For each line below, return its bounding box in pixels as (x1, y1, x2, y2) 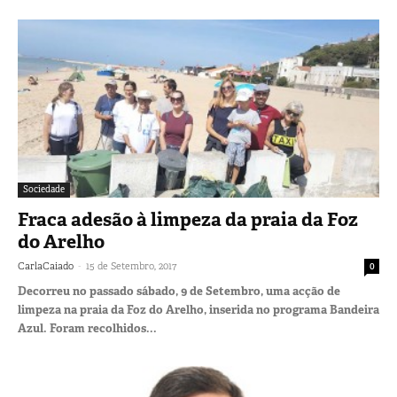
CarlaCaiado (18, 260, 74, 273)
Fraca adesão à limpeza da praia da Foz (18, 207, 358, 233)
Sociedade (23, 183, 65, 196)
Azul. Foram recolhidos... (18, 321, 157, 337)
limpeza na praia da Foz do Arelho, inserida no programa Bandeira (18, 302, 379, 318)
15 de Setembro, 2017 (86, 260, 176, 273)
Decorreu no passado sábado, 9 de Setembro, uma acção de (18, 284, 340, 300)
